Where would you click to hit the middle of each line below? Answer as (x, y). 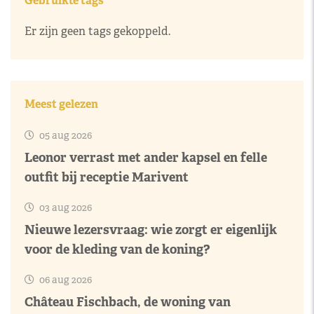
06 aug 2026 (64, 280)
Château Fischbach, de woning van (128, 302)
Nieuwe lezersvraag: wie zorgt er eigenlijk (151, 230)
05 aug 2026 (64, 135)
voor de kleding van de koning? (117, 249)
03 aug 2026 (64, 207)
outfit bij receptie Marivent (107, 177)
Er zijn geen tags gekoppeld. (97, 31)
